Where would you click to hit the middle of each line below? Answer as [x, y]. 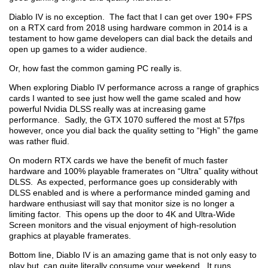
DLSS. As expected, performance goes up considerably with [123, 182]
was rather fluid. [39, 141]
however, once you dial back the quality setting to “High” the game [134, 131]
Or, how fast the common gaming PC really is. [95, 68]
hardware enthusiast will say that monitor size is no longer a [122, 204]
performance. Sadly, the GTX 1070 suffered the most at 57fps [127, 120]
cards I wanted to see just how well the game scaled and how [125, 98]
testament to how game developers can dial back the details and [131, 39]
